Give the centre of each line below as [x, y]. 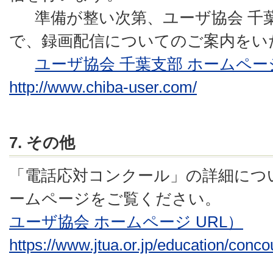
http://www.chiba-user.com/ [103, 87]
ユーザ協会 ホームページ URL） [126, 222]
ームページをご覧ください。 [115, 199]
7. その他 [42, 143]
